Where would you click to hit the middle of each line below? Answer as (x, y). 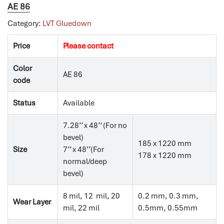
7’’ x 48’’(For (83, 150)
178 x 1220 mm (165, 156)
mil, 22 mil (81, 208)
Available (79, 103)
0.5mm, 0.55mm (168, 208)
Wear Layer (32, 202)
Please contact (88, 46)
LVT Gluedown (67, 24)
